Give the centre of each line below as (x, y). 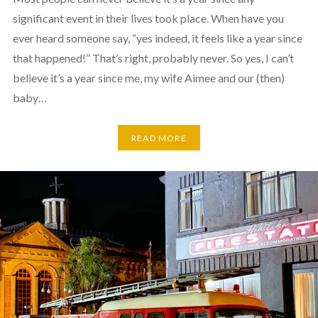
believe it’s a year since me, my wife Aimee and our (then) (148, 78)
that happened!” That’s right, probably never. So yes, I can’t (153, 58)
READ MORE (159, 138)
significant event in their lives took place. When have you (148, 18)
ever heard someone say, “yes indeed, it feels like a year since (157, 38)
